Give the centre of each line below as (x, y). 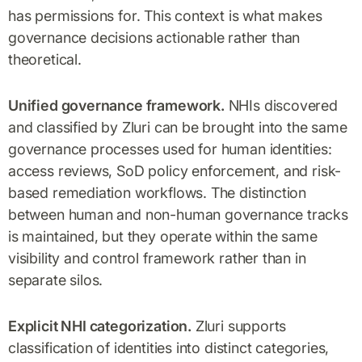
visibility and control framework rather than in (157, 258)
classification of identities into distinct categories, (169, 347)
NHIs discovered (281, 105)
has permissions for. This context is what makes (165, 15)
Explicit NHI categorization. (100, 326)
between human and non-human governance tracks (178, 214)
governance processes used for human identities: (170, 149)
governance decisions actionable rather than (154, 37)
